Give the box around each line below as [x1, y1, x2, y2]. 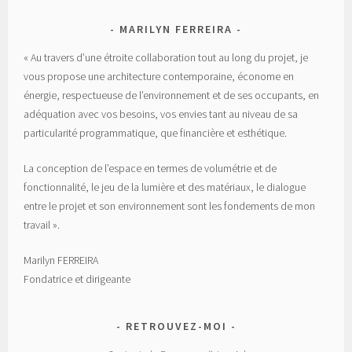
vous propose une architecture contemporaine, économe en [24, 68, 295, 83]
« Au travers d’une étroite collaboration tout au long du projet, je [24, 49, 309, 64]
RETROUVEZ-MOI [125, 318, 227, 333]
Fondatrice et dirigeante [24, 271, 131, 286]
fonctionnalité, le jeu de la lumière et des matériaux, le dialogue [24, 179, 306, 194]
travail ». [24, 217, 60, 232]
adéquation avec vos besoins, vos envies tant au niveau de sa [24, 106, 299, 121]
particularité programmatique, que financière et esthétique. [24, 125, 288, 140]
